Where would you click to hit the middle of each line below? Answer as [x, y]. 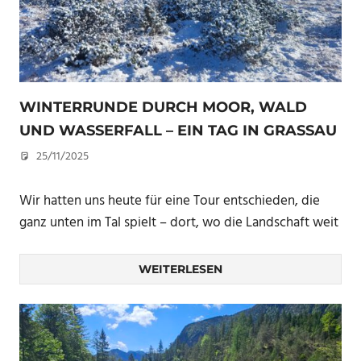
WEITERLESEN [180, 270]
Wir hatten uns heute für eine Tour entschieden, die [170, 201]
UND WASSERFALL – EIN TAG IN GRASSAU [178, 131]
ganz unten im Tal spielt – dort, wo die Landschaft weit [179, 222]
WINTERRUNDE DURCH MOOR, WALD [163, 108]
